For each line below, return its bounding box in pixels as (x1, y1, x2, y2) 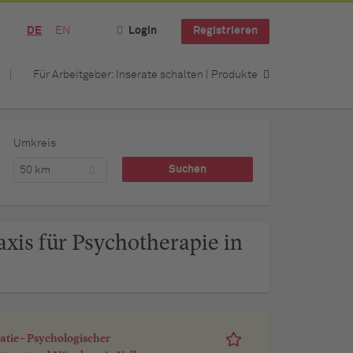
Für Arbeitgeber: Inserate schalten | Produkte (33, 69, 258, 80)
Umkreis (13, 138, 56, 149)
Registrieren (193, 25, 258, 37)
